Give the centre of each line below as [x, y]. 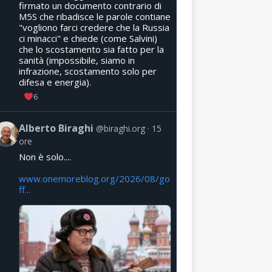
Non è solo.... [45, 156]
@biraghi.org [120, 128]
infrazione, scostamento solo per [87, 71]
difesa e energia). [55, 82]
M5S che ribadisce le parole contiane [94, 16]
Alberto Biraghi [56, 128]
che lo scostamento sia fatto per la [91, 49]
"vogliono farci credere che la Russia [94, 27]
